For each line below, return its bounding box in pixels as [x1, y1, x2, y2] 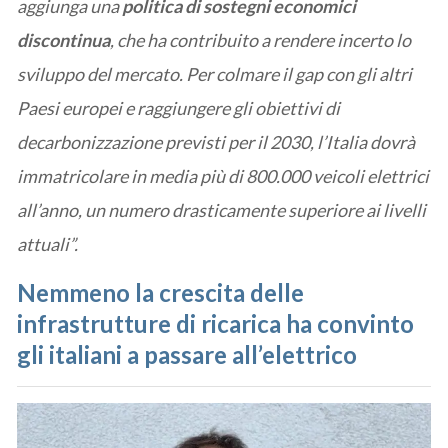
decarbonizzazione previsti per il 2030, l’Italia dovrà [17, 130, 416, 153]
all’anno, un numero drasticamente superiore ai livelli [17, 198, 427, 221]
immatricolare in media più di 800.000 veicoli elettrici [17, 164, 430, 187]
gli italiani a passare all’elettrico [17, 339, 358, 369]
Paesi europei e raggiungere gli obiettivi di [17, 96, 341, 119]
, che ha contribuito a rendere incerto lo [110, 28, 412, 51]
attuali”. [17, 232, 79, 255]
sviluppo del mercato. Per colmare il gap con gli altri [17, 62, 413, 85]
